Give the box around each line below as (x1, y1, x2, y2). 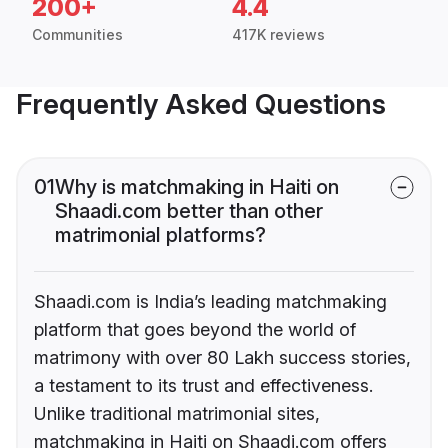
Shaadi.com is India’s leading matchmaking (34, 291, 387, 313)
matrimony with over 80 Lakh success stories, (34, 347, 411, 369)
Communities (32, 26, 123, 44)
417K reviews (232, 26, 325, 44)
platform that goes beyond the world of (34, 319, 356, 341)
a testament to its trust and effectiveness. (34, 375, 373, 397)
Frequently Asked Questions (16, 87, 386, 122)
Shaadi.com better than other (55, 199, 323, 224)
